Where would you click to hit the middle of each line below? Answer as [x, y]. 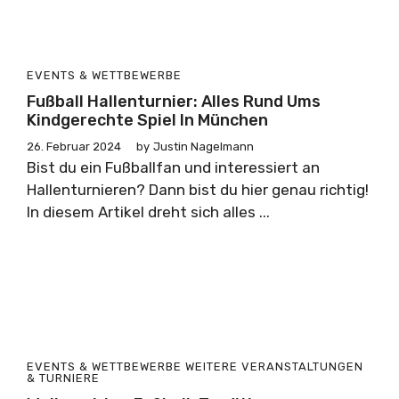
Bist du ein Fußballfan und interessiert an [173, 167]
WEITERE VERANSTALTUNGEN [274, 366]
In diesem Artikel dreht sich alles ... [148, 212]
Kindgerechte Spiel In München [147, 120]
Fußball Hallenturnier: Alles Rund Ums [174, 102]
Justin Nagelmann [204, 147]
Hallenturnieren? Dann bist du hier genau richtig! [198, 190]
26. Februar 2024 [74, 147]
